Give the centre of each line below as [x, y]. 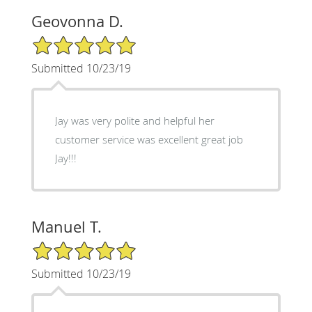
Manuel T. [66, 227]
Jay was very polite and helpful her [134, 121]
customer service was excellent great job [149, 140]
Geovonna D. [77, 22]
